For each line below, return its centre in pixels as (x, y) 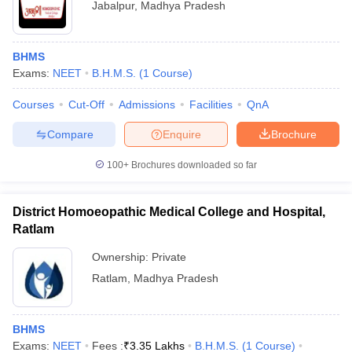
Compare (70, 134)
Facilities (211, 104)
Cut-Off (86, 104)
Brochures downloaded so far (193, 165)
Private (169, 257)
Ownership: (122, 257)
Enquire (182, 134)
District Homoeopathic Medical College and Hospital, (169, 212)
